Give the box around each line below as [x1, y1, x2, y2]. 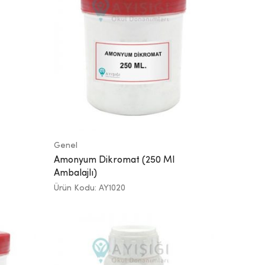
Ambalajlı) [54, 168, 97, 178]
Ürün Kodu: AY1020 [54, 183, 125, 192]
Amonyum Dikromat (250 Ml [54, 155, 174, 165]
